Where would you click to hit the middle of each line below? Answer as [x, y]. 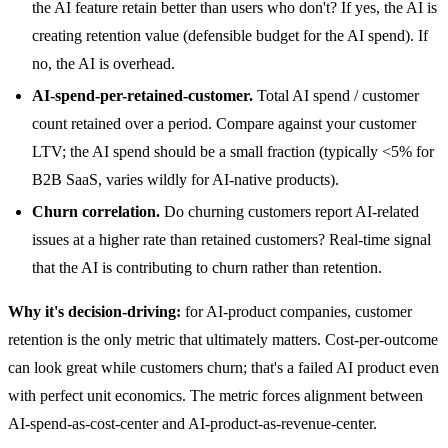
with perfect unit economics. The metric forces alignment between [215, 395]
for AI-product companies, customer [296, 311]
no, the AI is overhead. [103, 63]
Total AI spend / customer [336, 95]
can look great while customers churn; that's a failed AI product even [223, 367]
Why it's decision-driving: [94, 311]
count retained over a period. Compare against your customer [224, 123]
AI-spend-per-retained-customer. [142, 95]
